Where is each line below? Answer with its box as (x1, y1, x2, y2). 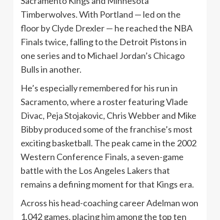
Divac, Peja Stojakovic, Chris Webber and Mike (21, 110, 196, 121)
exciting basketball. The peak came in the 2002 (21, 137, 196, 148)
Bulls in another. (21, 63, 82, 75)
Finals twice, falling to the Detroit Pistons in (21, 36, 187, 47)
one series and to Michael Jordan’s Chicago (21, 50, 185, 61)
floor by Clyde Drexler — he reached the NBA (21, 22, 192, 33)
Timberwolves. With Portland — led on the (21, 8, 181, 20)
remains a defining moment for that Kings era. (21, 178, 194, 190)
